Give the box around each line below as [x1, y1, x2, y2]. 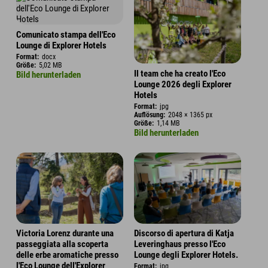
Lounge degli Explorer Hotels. [134, 249, 238, 261]
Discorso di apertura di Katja [134, 228, 234, 239]
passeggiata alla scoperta [16, 239, 108, 250]
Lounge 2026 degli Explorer [134, 78, 232, 90]
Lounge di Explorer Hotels [16, 39, 106, 51]
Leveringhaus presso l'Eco [134, 239, 226, 250]
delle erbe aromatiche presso [16, 249, 118, 261]
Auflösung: [134, 110, 165, 119]
